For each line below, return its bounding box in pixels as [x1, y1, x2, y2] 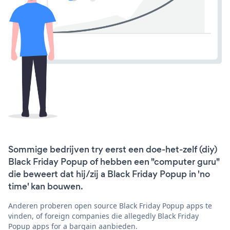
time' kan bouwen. [8, 180, 83, 193]
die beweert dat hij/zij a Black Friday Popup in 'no [8, 167, 210, 180]
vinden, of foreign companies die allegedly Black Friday [8, 210, 199, 221]
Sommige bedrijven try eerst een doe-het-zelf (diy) [8, 143, 217, 156]
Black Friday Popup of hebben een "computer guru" [8, 155, 219, 168]
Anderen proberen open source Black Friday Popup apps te [8, 200, 212, 210]
